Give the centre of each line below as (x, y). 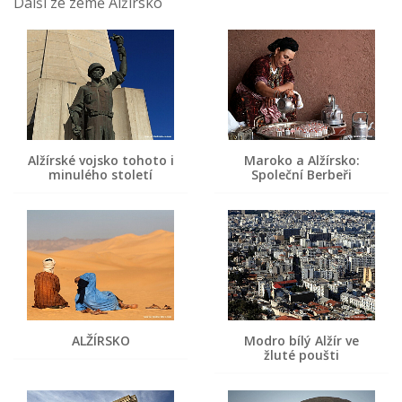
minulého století (100, 175)
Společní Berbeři (301, 175)
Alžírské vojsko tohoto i (100, 160)
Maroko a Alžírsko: (301, 160)
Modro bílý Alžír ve (301, 341)
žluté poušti (301, 355)
